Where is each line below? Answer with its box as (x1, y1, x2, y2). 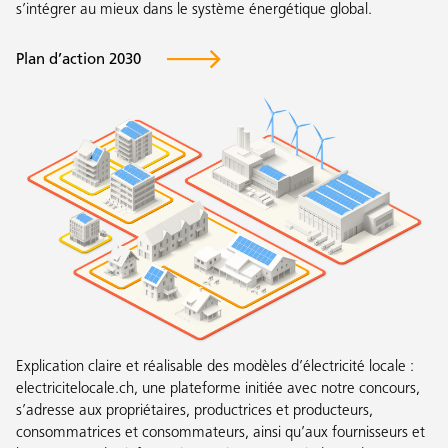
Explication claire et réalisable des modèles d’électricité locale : (16, 360, 414, 376)
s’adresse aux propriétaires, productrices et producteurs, (16, 404, 373, 420)
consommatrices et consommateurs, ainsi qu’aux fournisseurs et (16, 426, 425, 442)
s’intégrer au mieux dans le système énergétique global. (16, 2, 372, 18)
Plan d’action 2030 (16, 52, 141, 68)
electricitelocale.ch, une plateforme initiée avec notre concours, (16, 382, 420, 398)
